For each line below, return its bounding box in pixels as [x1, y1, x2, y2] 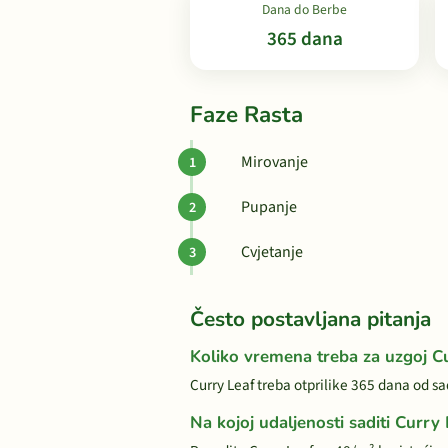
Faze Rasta [190, 99, 303, 130]
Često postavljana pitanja [190, 305, 431, 333]
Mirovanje [241, 151, 308, 173]
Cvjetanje [241, 241, 303, 263]
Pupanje [241, 196, 297, 218]
